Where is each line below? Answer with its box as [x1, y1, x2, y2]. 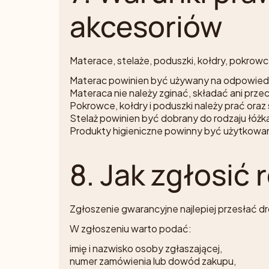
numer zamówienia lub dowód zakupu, [70, 255, 236, 268]
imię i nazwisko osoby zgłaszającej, [70, 242, 222, 255]
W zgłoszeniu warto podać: [70, 222, 192, 235]
